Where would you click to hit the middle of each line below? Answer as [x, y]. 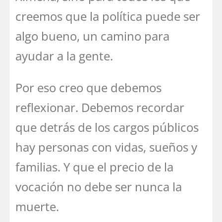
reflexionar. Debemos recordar [100, 107]
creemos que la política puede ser [108, 16]
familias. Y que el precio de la [94, 166]
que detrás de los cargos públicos [107, 127]
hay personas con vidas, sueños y [106, 147]
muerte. [37, 206]
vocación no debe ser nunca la [99, 186]
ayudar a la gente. [64, 55]
